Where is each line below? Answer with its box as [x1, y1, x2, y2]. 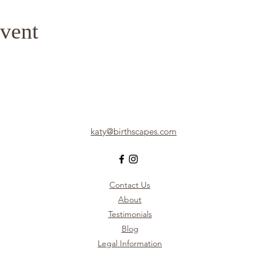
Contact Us [109, 180, 150, 190]
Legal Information [98, 238, 162, 249]
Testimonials [108, 209, 152, 219]
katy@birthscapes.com [91, 126, 177, 137]
